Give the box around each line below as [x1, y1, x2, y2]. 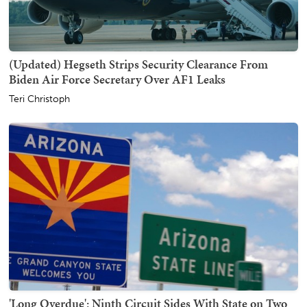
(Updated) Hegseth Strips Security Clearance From [9, 56, 268, 73]
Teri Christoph [9, 93, 70, 106]
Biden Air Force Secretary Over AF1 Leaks [9, 71, 225, 88]
